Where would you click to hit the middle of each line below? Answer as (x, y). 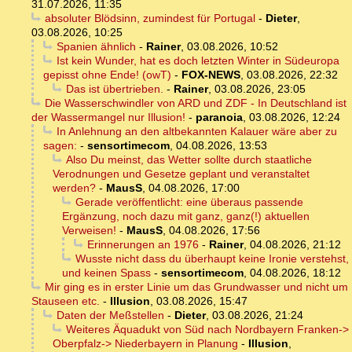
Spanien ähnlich (96, 47)
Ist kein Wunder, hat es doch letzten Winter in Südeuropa (198, 61)
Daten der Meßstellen (110, 315)
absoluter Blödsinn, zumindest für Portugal (150, 18)
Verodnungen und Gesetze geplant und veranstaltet (181, 174)
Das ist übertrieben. (114, 89)
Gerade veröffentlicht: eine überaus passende (189, 202)
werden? (74, 188)
